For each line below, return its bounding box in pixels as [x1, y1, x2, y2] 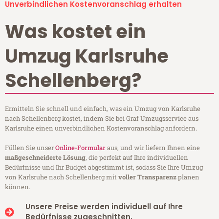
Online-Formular [55, 143, 106, 153]
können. [5, 182, 30, 192]
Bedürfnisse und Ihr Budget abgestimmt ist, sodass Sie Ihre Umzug [5, 163, 203, 172]
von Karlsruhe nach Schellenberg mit [5, 173, 118, 182]
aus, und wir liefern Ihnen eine [106, 143, 200, 153]
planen [176, 173, 199, 182]
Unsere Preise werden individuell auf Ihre [25, 201, 183, 212]
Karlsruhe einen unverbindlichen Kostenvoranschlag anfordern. [5, 124, 197, 133]
